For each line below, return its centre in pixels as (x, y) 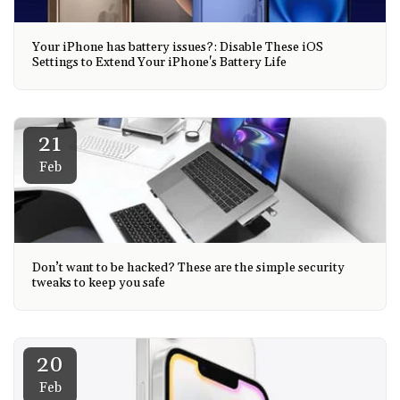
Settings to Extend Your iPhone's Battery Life (159, 62)
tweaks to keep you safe (99, 283)
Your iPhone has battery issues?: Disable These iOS (178, 47)
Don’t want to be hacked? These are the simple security (188, 267)
